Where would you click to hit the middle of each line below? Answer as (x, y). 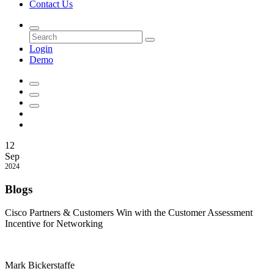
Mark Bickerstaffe (40, 265)
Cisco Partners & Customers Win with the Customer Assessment (129, 213)
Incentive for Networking (54, 224)
